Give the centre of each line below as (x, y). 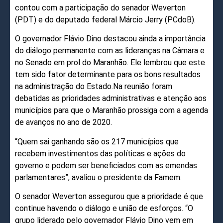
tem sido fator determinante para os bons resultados (108, 75)
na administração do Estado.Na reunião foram (94, 87)
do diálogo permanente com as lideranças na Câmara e (110, 51)
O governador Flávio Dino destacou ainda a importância (110, 39)
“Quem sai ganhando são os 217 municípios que (97, 141)
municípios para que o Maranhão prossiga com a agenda (111, 111)
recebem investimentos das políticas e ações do (100, 153)
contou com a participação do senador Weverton (100, 7)
